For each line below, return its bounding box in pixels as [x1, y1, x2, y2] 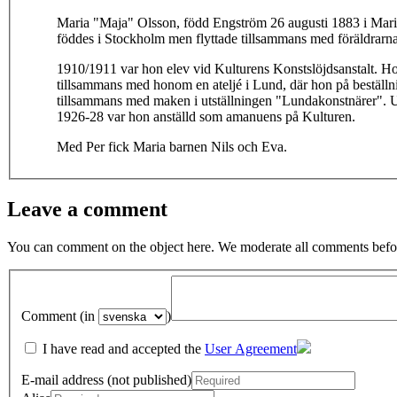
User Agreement [205, 341, 297, 357]
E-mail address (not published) [21, 372, 191, 388]
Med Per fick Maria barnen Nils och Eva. [57, 139, 287, 155]
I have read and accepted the [39, 341, 205, 357]
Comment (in [21, 308, 98, 324]
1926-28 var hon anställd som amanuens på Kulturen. [57, 109, 355, 125]
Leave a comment [7, 197, 167, 221]
